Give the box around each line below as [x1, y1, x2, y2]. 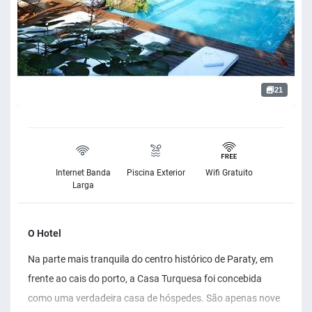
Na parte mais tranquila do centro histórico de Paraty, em [28, 253, 273, 265]
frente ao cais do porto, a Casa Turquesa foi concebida [28, 273, 262, 285]
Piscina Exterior [127, 168, 185, 178]
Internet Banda [55, 168, 111, 178]
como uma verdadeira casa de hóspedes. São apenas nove [28, 292, 280, 304]
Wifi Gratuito [205, 168, 253, 178]
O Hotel [28, 228, 61, 240]
